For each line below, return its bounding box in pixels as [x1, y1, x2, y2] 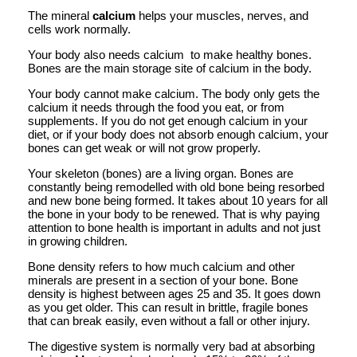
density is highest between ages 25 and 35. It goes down [28, 286, 320, 300]
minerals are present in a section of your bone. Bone [28, 273, 298, 287]
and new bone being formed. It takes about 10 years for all [28, 193, 328, 207]
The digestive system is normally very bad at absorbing [28, 339, 315, 353]
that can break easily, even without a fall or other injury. [28, 313, 310, 328]
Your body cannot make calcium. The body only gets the [28, 86, 320, 100]
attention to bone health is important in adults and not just [28, 220, 320, 234]
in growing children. [28, 233, 127, 248]
